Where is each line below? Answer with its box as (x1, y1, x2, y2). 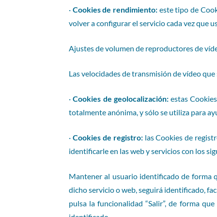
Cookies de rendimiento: (72, 5, 158, 14)
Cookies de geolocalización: (73, 94, 169, 103)
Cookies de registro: (72, 133, 143, 142)
